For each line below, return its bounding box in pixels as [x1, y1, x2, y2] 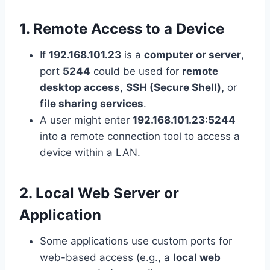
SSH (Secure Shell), [126, 81, 224, 94]
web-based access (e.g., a [40, 251, 173, 264]
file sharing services [40, 98, 143, 110]
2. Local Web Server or [19, 184, 179, 202]
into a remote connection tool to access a [40, 130, 240, 143]
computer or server [144, 49, 241, 61]
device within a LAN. [40, 146, 140, 159]
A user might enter [40, 114, 133, 127]
